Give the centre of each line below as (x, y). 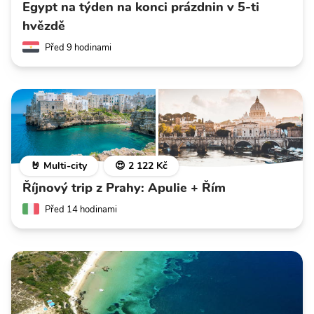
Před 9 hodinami (78, 47)
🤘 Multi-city (59, 165)
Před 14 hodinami (81, 209)
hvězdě (44, 26)
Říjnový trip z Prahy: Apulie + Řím (124, 187)
